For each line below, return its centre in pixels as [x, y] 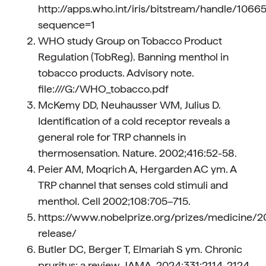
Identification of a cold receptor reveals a [134, 121]
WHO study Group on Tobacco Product [130, 41]
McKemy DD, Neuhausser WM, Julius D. [129, 105]
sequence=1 [66, 25]
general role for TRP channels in [112, 137]
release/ [57, 233]
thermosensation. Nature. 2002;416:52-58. [137, 153]
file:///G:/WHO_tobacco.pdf [103, 89]
